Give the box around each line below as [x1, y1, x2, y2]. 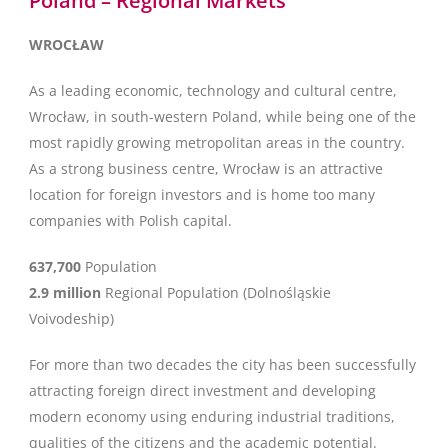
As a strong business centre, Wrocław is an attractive [29, 159, 383, 178]
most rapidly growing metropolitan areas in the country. [29, 133, 405, 152]
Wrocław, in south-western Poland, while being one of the [29, 107, 416, 126]
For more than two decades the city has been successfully [29, 355, 416, 374]
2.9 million [29, 283, 101, 302]
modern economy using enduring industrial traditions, [29, 407, 395, 426]
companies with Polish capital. [29, 211, 232, 230]
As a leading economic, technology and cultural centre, [29, 81, 397, 100]
